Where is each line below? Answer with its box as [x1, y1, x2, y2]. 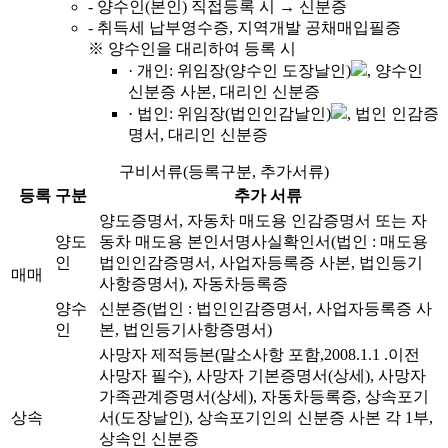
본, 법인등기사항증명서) [99, 321, 272, 339]
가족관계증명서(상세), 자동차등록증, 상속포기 [99, 388, 429, 406]
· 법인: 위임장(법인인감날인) [128, 105, 331, 123]
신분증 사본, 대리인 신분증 [128, 83, 320, 101]
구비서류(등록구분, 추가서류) [119, 163, 329, 181]
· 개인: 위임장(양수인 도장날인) [128, 62, 351, 80]
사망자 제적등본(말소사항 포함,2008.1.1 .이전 [99, 346, 420, 364]
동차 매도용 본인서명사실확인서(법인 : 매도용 [99, 233, 428, 251]
